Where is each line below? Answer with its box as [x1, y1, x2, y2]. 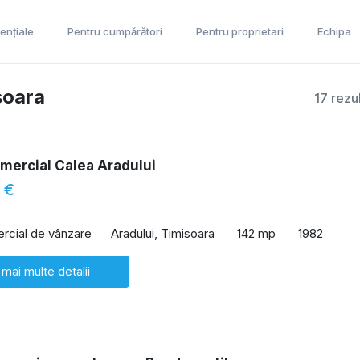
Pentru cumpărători [67, 25, 162, 38]
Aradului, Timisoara [111, 225, 215, 241]
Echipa [317, 25, 351, 38]
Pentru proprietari [196, 25, 284, 38]
